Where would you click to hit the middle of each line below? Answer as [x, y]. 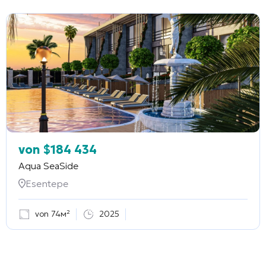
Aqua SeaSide [48, 165]
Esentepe [47, 183]
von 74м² [53, 214]
